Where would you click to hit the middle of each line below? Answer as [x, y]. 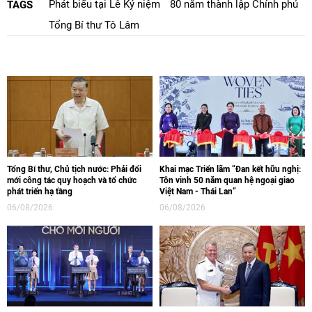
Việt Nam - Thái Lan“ [198, 191]
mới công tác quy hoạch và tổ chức [72, 180]
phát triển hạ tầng [40, 191]
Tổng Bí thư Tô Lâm [94, 25]
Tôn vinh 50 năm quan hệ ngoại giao [227, 180]
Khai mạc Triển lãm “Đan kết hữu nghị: [230, 169]
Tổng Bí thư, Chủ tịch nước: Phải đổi [74, 169]
